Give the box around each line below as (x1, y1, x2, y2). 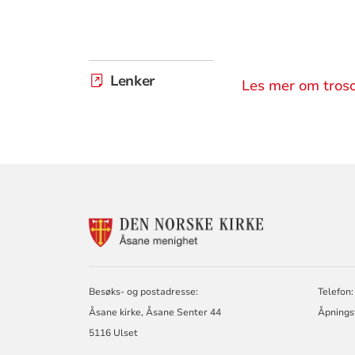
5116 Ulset (89, 326, 139, 339)
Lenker (110, 71, 155, 90)
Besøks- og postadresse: (89, 284, 199, 298)
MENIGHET (262, 261, 330, 278)
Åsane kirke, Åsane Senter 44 (89, 305, 222, 319)
